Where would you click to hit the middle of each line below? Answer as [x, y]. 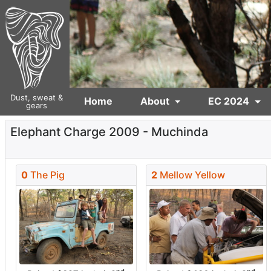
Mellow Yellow [191, 175]
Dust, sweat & [36, 97]
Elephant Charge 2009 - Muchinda [109, 132]
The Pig [46, 175]
